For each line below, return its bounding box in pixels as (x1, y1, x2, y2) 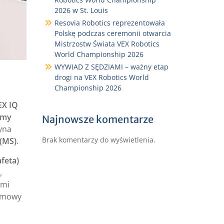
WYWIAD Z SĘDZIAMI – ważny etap (54, 62, 168, 71)
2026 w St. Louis (54, 5, 108, 15)
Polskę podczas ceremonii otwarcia (54, 28, 171, 38)
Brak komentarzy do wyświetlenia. (41, 135, 155, 144)
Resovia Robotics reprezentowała (54, 18, 165, 27)
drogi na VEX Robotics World (54, 72, 149, 82)
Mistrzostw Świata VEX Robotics (54, 39, 159, 48)
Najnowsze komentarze (41, 113, 153, 125)
